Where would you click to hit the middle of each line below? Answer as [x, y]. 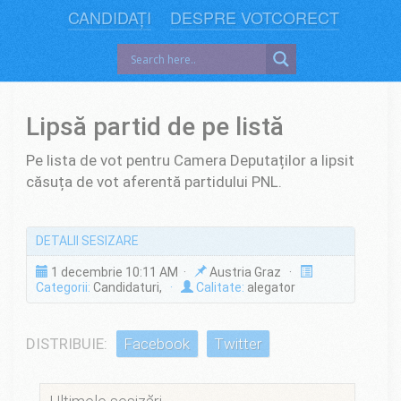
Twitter [238, 343]
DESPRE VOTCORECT [254, 17]
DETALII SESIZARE [87, 241]
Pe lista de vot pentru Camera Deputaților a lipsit [190, 160]
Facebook [157, 343]
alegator [269, 287]
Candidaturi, [128, 287]
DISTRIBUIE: [67, 343]
